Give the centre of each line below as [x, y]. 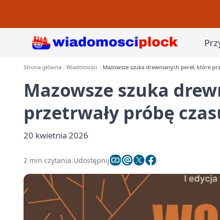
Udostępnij [92, 160]
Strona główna [42, 67]
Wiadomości [82, 67]
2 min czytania [47, 160]
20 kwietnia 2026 [56, 135]
